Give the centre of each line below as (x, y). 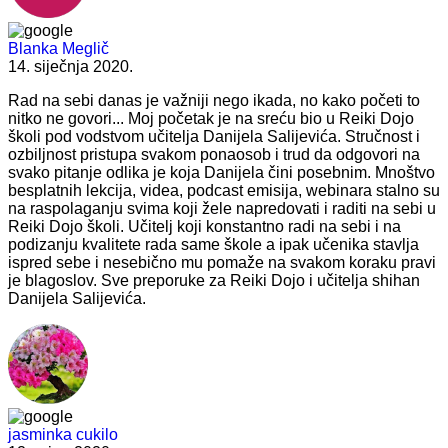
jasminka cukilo (63, 434)
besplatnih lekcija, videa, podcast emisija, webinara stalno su (224, 190)
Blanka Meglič (58, 48)
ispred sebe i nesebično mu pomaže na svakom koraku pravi (222, 262)
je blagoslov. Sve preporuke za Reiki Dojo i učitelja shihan (214, 280)
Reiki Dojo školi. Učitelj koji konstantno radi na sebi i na (204, 226)
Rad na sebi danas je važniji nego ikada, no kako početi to (214, 100)
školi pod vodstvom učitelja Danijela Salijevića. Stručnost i (214, 136)
